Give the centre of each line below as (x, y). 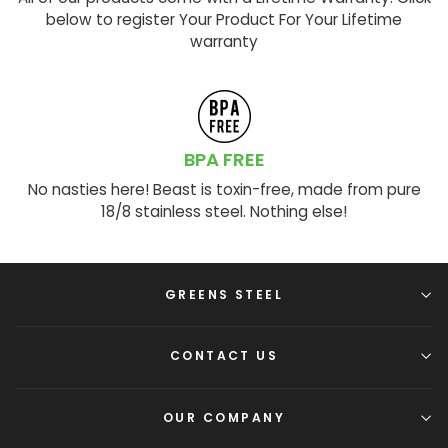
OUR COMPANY (224, 417)
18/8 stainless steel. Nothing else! (224, 211)
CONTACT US (224, 355)
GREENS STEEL (224, 294)
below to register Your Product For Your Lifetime (224, 19)
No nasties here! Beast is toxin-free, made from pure (224, 189)
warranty (224, 41)
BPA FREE (224, 159)
